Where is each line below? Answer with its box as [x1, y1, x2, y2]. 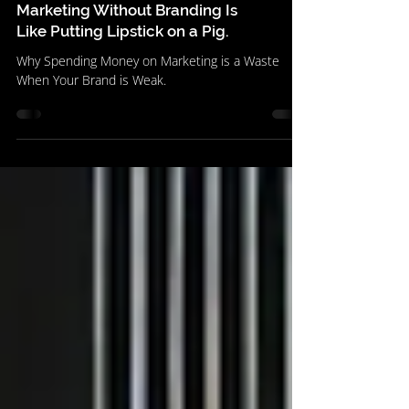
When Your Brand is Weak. [16, 144, 166, 162]
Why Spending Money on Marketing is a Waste [16, 125, 279, 142]
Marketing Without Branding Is [16, 74, 237, 92]
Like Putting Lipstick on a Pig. [16, 95, 229, 113]
